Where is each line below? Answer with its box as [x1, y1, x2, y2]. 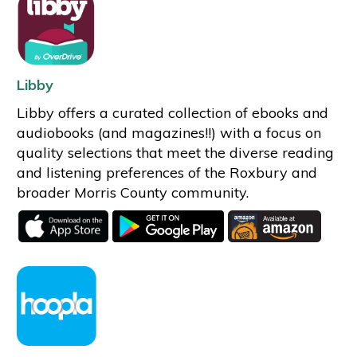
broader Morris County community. [16, 183, 249, 202]
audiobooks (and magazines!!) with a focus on [16, 124, 321, 143]
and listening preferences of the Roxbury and [16, 163, 317, 182]
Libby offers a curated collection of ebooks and [16, 104, 328, 123]
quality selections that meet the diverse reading [16, 143, 334, 163]
